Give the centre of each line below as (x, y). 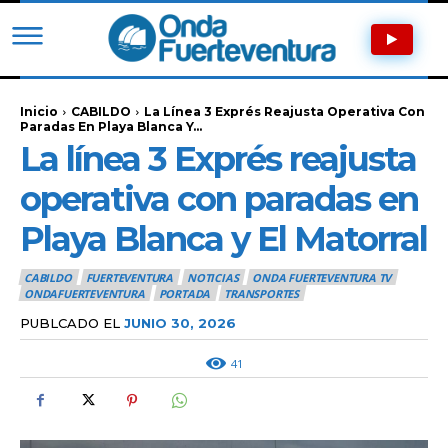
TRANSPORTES (262, 294)
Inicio (39, 111)
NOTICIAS (213, 277)
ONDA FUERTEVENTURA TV (322, 277)
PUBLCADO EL (70, 322)
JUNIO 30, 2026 (180, 322)
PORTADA (184, 294)
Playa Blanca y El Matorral (223, 238)
